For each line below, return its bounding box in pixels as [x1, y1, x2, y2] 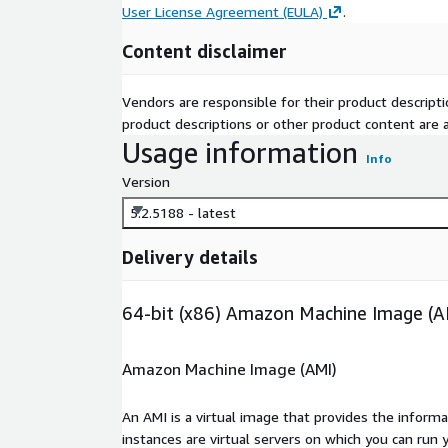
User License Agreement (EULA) [122, 3, 323, 21]
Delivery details [122, 246, 258, 269]
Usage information [122, 136, 358, 170]
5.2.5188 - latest [130, 204, 236, 222]
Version [122, 173, 170, 191]
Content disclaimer [122, 40, 287, 63]
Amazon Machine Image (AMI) [122, 358, 337, 379]
